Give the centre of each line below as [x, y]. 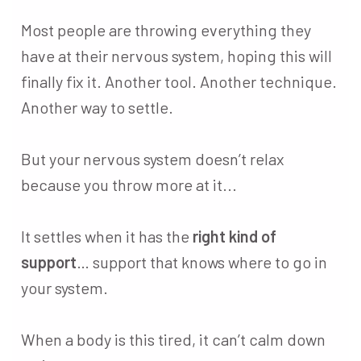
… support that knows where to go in [202, 262]
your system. [64, 288]
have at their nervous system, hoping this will [176, 56]
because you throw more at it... [129, 185]
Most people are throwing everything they [166, 30]
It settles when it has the [107, 236]
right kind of [234, 236]
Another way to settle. [97, 107]
